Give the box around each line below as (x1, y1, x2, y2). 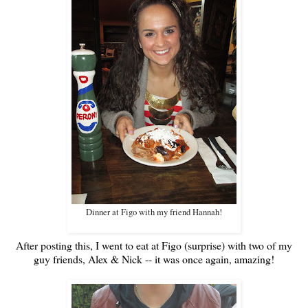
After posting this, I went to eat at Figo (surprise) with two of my (16, 238, 292, 253)
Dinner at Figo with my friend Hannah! (86, 206, 222, 219)
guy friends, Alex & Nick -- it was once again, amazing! (34, 252, 274, 267)
